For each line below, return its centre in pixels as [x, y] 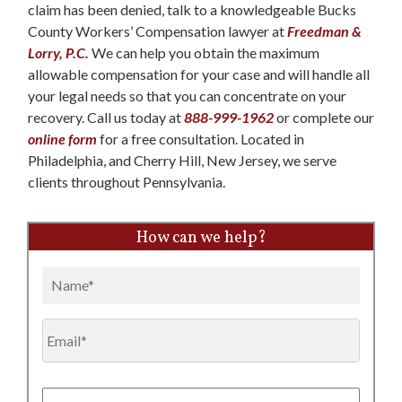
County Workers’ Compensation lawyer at [157, 31]
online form [62, 138]
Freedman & [324, 31]
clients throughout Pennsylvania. [127, 181]
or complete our [325, 117]
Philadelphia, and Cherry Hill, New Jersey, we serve [182, 160]
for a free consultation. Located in [201, 138]
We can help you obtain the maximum [204, 52]
